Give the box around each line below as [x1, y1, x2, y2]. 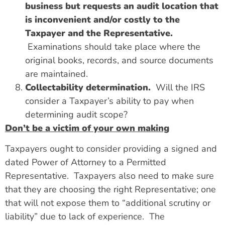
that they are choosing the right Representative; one [5, 183, 216, 195]
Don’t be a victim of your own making [5, 122, 169, 134]
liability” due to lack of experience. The [5, 210, 165, 222]
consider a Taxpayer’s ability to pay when [25, 94, 194, 107]
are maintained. [25, 67, 88, 80]
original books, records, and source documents [25, 54, 213, 66]
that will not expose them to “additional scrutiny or [5, 196, 210, 209]
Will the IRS [153, 81, 205, 93]
